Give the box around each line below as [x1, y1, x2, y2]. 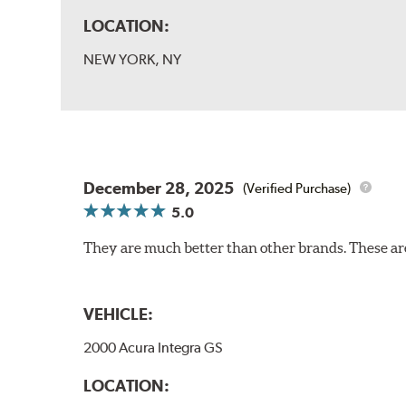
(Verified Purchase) [243, 179, 352, 197]
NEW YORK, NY [83, 51, 182, 69]
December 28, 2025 [83, 179, 235, 198]
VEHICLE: [83, 304, 154, 324]
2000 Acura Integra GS [83, 339, 224, 357]
